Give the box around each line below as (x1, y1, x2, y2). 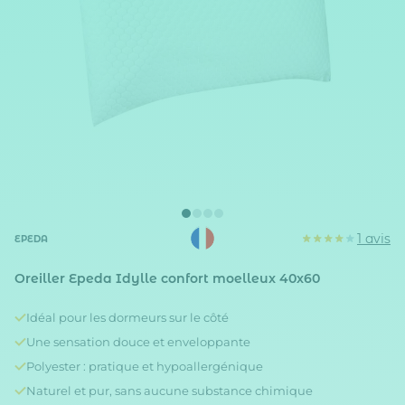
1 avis (356, 231, 391, 247)
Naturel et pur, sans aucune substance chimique (26, 383, 313, 398)
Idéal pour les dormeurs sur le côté (26, 310, 229, 325)
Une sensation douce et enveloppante (26, 334, 250, 349)
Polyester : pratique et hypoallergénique (26, 359, 263, 373)
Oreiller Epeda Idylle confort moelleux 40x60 (14, 270, 320, 287)
